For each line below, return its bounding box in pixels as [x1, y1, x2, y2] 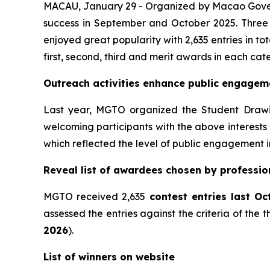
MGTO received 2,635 [43, 190, 145, 203]
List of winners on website [43, 251, 175, 263]
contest [149, 190, 192, 203]
